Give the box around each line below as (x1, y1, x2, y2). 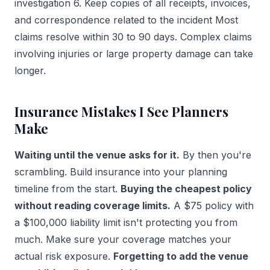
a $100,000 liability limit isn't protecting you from (14, 216, 237, 229)
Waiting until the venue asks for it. (14, 149, 180, 162)
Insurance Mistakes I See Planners (14, 102, 228, 121)
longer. (14, 64, 46, 77)
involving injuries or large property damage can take (14, 48, 253, 60)
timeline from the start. (14, 183, 121, 195)
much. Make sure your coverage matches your (14, 233, 231, 246)
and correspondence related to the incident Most (14, 14, 238, 27)
